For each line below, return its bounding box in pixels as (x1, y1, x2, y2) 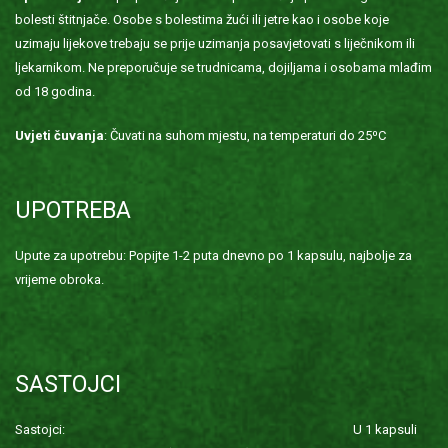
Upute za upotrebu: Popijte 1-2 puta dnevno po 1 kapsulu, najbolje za (15, 248, 412, 263)
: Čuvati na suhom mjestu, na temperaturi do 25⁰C (104, 128, 386, 143)
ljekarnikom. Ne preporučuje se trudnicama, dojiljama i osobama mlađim (15, 60, 432, 75)
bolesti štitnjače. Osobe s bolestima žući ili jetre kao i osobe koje (15, 12, 389, 27)
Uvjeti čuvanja (15, 128, 104, 143)
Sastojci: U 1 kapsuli (15, 422, 432, 437)
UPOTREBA (15, 196, 131, 224)
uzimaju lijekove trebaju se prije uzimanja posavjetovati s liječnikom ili (15, 36, 415, 51)
